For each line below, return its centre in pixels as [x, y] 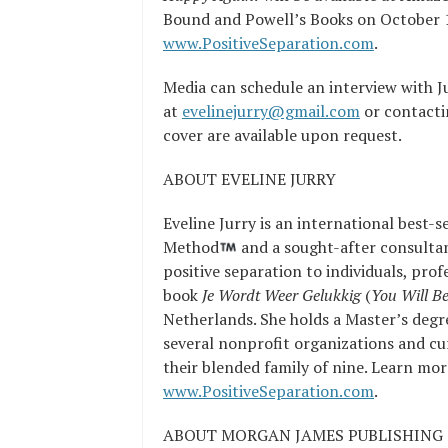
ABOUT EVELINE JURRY [249, 179]
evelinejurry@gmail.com [271, 111]
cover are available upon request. [282, 135]
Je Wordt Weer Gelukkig [283, 295]
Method [191, 247]
